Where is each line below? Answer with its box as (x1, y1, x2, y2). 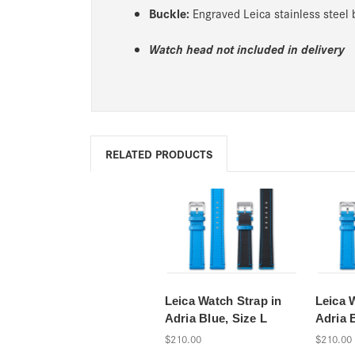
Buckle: (148, 3, 189, 22)
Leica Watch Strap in (164, 294, 282, 308)
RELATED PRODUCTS (105, 144, 212, 162)
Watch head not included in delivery (148, 39, 345, 58)
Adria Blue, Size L (164, 311, 267, 326)
